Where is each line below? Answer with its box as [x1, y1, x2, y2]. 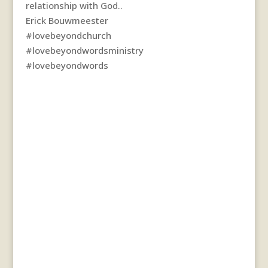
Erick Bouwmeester [25, 14, 108, 26]
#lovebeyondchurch [25, 29, 111, 41]
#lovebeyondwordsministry [25, 44, 144, 56]
